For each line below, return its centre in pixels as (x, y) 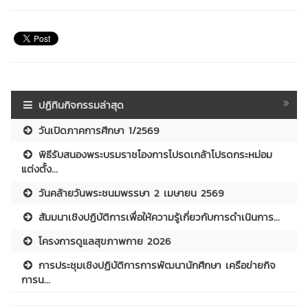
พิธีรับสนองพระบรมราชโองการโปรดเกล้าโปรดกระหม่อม (154, 154)
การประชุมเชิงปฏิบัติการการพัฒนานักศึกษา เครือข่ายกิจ (155, 265)
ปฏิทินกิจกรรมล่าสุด (81, 104)
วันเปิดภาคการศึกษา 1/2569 (97, 130)
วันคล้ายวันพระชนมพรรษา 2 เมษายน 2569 (130, 192)
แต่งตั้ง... (40, 168)
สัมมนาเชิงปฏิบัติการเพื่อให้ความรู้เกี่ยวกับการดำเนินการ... (157, 217)
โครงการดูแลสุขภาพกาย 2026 (103, 241)
